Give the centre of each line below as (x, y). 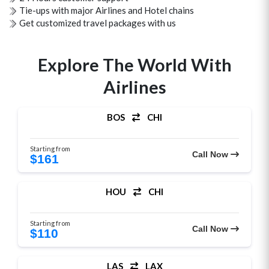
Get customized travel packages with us (98, 23)
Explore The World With (134, 65)
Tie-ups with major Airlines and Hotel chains (107, 10)
